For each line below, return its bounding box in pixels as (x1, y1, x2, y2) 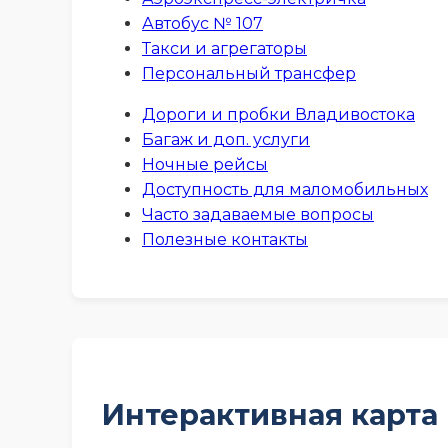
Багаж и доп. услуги (142, 129, 310, 149)
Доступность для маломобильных (142, 179, 428, 199)
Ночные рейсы (142, 154, 268, 174)
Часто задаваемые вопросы (142, 204, 374, 224)
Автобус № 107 (142, 13, 263, 33)
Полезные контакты (142, 229, 308, 249)
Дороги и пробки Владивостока (142, 104, 415, 124)
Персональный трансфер (142, 63, 356, 83)
